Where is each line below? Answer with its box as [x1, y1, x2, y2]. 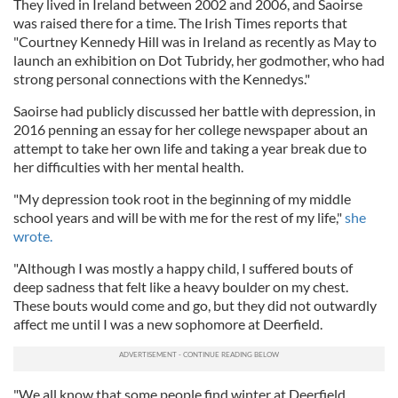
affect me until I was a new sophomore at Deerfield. [13, 314, 322, 332]
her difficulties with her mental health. [13, 157, 243, 175]
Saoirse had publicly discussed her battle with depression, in [13, 101, 376, 119]
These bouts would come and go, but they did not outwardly [13, 296, 377, 314]
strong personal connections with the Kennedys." [13, 69, 310, 87]
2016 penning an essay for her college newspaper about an [13, 120, 368, 138]
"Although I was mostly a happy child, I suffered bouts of [13, 259, 353, 276]
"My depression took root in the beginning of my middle [13, 189, 351, 207]
